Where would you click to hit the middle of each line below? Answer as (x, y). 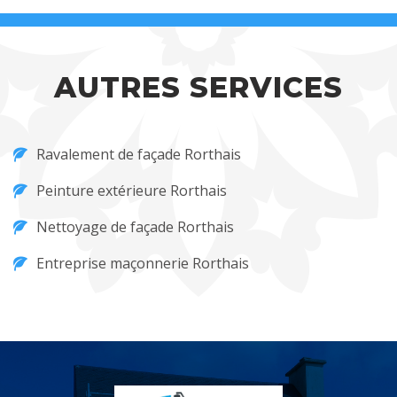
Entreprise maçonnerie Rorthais (143, 263)
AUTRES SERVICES (198, 87)
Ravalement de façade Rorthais (139, 154)
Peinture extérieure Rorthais (132, 191)
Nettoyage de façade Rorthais (135, 227)
